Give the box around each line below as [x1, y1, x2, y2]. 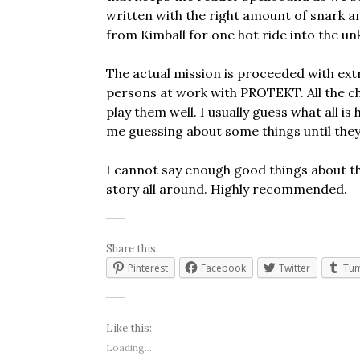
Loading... [106, 342, 152, 354]
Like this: [106, 321, 152, 335]
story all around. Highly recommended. [106, 181, 347, 197]
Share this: [106, 242, 158, 256]
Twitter [279, 261, 310, 275]
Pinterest [128, 261, 168, 275]
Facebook [201, 261, 246, 275]
